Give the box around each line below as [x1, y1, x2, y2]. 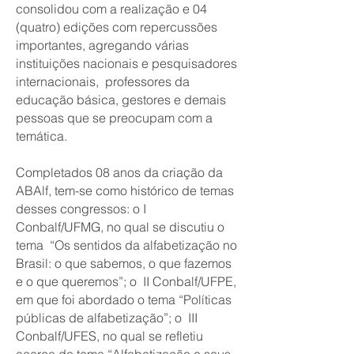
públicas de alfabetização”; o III [16, 310, 198, 326]
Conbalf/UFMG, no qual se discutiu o [16, 219, 224, 235]
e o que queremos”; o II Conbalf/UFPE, [16, 273, 236, 289]
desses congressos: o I [16, 201, 149, 217]
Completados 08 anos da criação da [16, 164, 223, 180]
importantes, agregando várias [16, 37, 189, 53]
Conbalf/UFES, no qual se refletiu [16, 328, 203, 344]
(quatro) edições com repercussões [16, 19, 217, 35]
